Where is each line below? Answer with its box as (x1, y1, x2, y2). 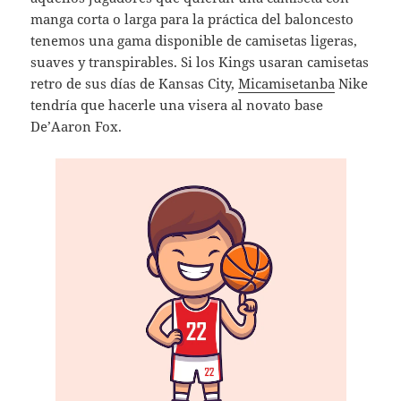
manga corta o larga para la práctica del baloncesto (30, 10, 354, 29)
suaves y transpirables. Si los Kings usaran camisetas (30, 53, 370, 72)
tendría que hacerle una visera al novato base (30, 96, 324, 115)
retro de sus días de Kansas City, (30, 74, 239, 93)
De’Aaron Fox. (30, 117, 123, 136)
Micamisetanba (238, 74, 336, 93)
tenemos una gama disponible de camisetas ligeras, (30, 31, 358, 50)
